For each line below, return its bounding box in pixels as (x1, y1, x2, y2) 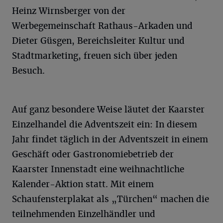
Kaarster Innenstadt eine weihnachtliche (12, 164, 184, 175)
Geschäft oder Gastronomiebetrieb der (12, 149, 174, 160)
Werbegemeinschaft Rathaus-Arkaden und (12, 20, 193, 31)
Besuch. (12, 65, 45, 76)
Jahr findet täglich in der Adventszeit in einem (12, 134, 208, 145)
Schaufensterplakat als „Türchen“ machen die (12, 194, 209, 205)
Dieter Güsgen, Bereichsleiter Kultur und (12, 35, 185, 46)
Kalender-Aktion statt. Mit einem (12, 179, 154, 190)
